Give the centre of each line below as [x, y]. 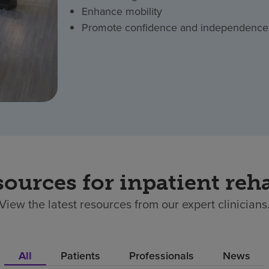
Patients [80, 255]
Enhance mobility [122, 12]
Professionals [162, 255]
